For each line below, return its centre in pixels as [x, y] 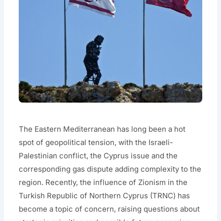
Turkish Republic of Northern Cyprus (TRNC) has [105, 195]
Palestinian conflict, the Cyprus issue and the [98, 155]
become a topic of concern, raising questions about [110, 209]
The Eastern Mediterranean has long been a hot [102, 129]
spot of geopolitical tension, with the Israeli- [96, 142]
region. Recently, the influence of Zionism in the [103, 182]
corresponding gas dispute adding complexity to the [110, 169]
